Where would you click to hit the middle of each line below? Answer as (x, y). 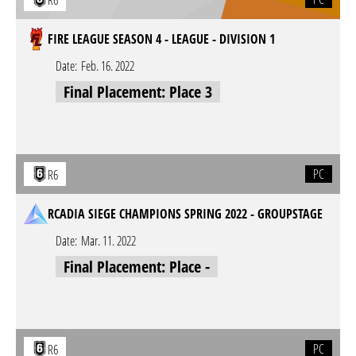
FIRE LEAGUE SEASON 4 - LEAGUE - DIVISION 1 (161, 39)
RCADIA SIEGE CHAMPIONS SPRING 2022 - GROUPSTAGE (185, 214)
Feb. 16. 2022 (108, 66)
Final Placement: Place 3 (138, 92)
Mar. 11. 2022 (108, 241)
